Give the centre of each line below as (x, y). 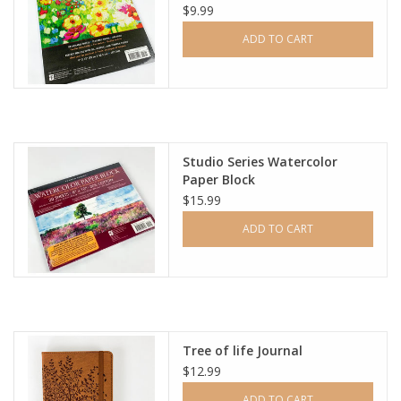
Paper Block (219, 179)
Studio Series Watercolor (260, 161)
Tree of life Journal (243, 351)
